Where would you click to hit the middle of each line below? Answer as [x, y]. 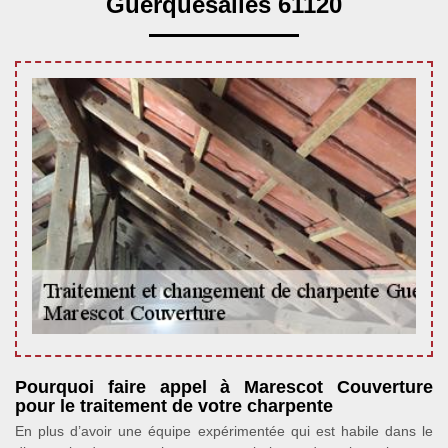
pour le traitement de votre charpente [174, 406]
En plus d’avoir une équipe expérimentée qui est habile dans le [224, 431]
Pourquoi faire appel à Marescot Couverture [224, 387]
